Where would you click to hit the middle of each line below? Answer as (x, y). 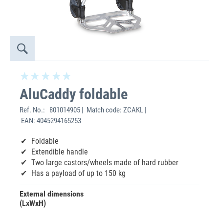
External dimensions (52, 194)
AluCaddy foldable (74, 94)
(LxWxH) (33, 203)
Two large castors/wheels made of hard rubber (105, 163)
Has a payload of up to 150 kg (78, 173)
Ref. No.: (34, 110)
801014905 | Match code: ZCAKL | (97, 110)
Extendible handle (60, 152)
